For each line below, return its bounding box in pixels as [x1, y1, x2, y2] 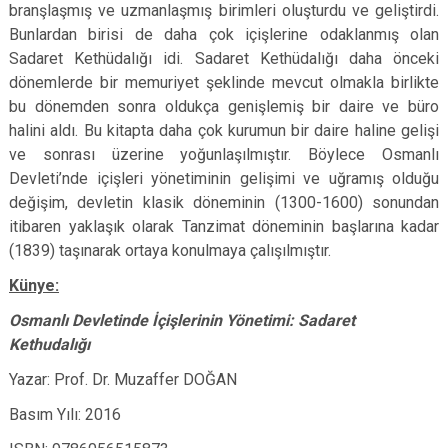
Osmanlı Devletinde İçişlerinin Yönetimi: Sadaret [9, 311, 355, 330]
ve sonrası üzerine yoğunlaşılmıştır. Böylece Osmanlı [9, 145, 439, 164]
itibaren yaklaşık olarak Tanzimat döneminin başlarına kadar [9, 217, 439, 236]
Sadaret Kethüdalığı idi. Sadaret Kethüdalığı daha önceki [9, 49, 439, 68]
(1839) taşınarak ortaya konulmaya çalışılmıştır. [9, 241, 331, 260]
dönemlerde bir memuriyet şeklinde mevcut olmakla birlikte [9, 73, 439, 92]
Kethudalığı [9, 335, 90, 354]
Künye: [9, 276, 59, 295]
